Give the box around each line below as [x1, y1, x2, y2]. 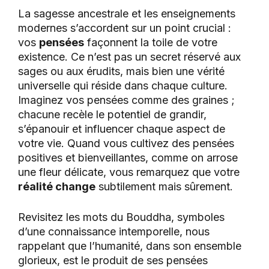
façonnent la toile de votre [84, 36, 217, 49]
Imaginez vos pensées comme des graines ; [18, 94, 235, 107]
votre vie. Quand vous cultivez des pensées [18, 137, 234, 150]
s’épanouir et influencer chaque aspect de [18, 122, 225, 136]
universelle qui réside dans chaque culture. [18, 79, 228, 92]
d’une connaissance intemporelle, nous [18, 225, 210, 238]
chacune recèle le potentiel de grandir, [18, 108, 207, 121]
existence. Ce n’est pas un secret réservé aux [18, 50, 241, 64]
